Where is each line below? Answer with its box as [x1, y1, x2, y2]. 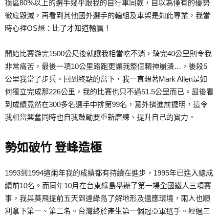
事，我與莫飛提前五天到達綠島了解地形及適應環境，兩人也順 [5, 194, 210, 203]
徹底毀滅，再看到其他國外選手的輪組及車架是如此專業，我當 [5, 11, 210, 20]
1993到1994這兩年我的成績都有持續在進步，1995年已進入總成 [5, 169, 213, 177]
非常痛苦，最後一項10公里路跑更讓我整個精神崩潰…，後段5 [5, 62, 207, 71]
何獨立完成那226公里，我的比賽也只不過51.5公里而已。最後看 [5, 88, 214, 96]
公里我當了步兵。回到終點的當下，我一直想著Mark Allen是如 [5, 75, 207, 84]
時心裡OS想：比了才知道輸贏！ [5, 24, 111, 33]
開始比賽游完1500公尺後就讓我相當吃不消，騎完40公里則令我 [5, 49, 212, 58]
